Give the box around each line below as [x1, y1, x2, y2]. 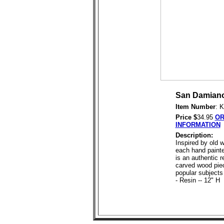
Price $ [175, 113, 197, 121]
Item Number [175, 103, 215, 110]
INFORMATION [175, 121, 220, 128]
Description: [175, 131, 213, 139]
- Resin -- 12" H [175, 176, 220, 184]
